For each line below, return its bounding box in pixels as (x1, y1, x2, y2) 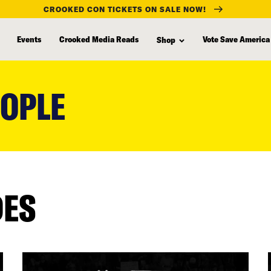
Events (17, 33, 41, 44)
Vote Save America (203, 33, 270, 44)
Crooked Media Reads (59, 33, 139, 44)
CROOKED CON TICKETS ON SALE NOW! (44, 4, 206, 13)
